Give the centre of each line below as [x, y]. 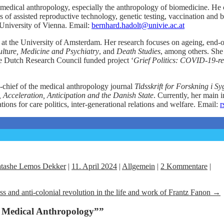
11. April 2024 [94, 166]
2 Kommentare [184, 166]
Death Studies [138, 51]
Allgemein [138, 166]
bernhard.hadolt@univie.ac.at [138, 25]
